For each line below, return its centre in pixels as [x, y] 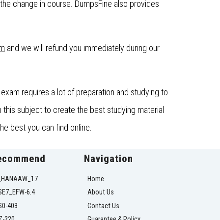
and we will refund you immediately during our [82, 48]
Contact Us [104, 206]
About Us [101, 192]
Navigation [109, 159]
